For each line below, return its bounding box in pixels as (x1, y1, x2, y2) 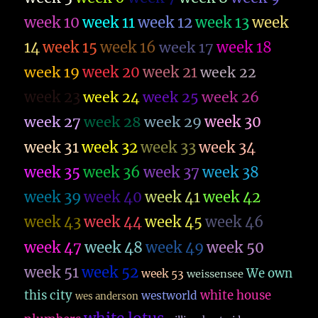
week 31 (24, 138, 79, 158)
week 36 (83, 163, 141, 182)
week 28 (84, 113, 142, 131)
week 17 (159, 38, 214, 57)
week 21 (143, 63, 198, 82)
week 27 (24, 113, 82, 131)
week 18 (216, 38, 273, 57)
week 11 (82, 13, 136, 33)
